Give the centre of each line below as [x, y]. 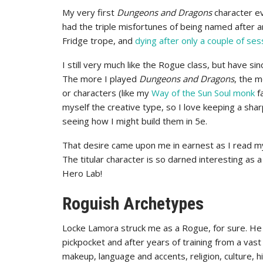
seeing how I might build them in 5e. [135, 121]
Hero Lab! [82, 173]
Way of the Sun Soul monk [203, 93]
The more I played [101, 79]
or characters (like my [107, 93]
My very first [90, 12]
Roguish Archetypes [133, 203]
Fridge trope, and [99, 41]
